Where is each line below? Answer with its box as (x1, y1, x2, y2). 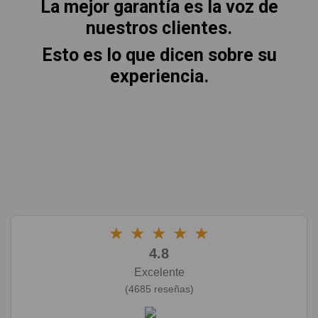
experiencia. (109, 65, 209, 87)
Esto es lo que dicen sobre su (41, 44, 277, 65)
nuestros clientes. (86, 17, 232, 38)
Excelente (133, 265, 185, 278)
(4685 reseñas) (124, 283, 194, 295)
